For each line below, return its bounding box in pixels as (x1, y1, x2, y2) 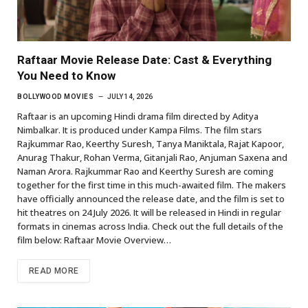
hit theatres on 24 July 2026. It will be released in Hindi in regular (17, 206, 281, 219)
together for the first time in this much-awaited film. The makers (17, 179, 286, 191)
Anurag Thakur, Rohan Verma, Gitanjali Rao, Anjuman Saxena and (17, 151, 287, 164)
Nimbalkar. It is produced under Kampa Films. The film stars (17, 124, 262, 136)
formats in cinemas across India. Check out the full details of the (17, 220, 283, 232)
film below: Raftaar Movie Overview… (17, 234, 171, 246)
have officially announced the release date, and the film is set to (17, 192, 285, 205)
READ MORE (29, 266, 79, 276)
